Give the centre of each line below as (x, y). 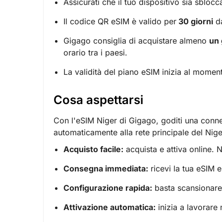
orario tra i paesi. (95, 52)
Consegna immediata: (106, 169)
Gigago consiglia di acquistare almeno (136, 40)
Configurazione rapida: (108, 188)
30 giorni (195, 21)
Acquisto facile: (93, 149)
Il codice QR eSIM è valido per (120, 21)
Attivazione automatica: (110, 207)
